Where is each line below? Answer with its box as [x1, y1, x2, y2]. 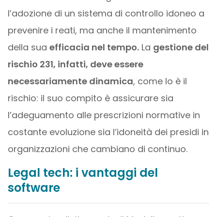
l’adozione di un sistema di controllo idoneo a [7, 7, 204, 19]
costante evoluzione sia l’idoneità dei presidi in [7, 126, 209, 138]
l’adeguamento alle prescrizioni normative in [7, 109, 200, 121]
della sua [7, 41, 49, 53]
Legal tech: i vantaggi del [7, 165, 158, 181]
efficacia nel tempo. [49, 41, 139, 53]
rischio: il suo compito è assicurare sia [7, 92, 173, 104]
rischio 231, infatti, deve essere [7, 58, 143, 70]
